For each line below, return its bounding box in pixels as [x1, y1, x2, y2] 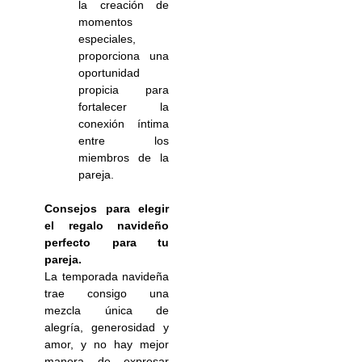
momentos [78, 15, 133, 29]
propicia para [78, 83, 169, 97]
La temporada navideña [44, 270, 169, 284]
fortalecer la [78, 100, 169, 114]
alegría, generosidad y [44, 321, 169, 335]
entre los [78, 134, 169, 148]
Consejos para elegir [44, 202, 169, 216]
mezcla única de [44, 304, 169, 318]
